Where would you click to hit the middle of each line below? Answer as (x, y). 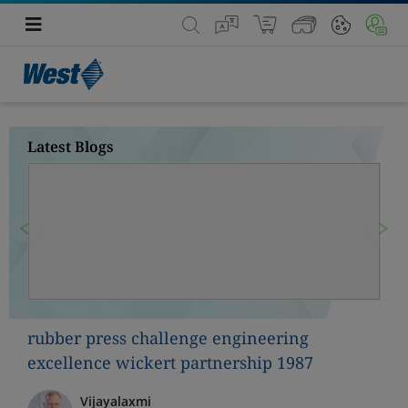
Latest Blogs (71, 147)
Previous (54, 241)
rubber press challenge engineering (168, 338)
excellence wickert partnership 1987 (170, 362)
